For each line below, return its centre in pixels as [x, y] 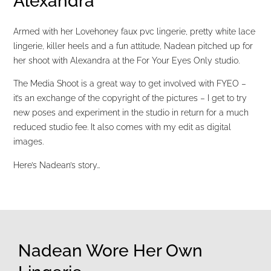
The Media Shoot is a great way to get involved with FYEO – [130, 84]
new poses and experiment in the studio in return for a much [131, 113]
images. [29, 142]
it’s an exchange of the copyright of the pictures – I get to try [130, 98]
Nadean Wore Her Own [110, 251]
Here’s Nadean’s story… [57, 165]
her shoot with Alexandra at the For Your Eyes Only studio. [127, 60]
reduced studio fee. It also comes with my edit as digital [122, 127]
